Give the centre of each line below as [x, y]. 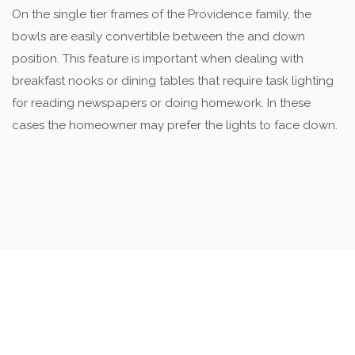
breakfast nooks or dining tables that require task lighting [173, 80]
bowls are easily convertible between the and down [158, 36]
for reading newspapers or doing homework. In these [161, 103]
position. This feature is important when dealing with [158, 58]
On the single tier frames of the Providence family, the [162, 14]
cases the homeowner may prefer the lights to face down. [175, 125]
